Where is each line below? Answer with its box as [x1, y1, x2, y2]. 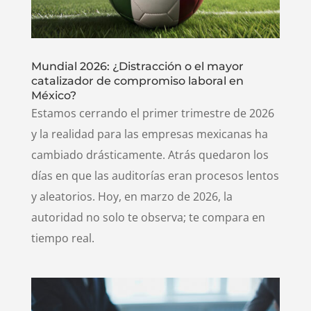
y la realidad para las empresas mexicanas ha [31, 126, 268, 142]
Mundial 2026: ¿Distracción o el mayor [31, 60, 244, 74]
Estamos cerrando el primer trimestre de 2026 [31, 106, 274, 121]
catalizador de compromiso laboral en [31, 74, 244, 88]
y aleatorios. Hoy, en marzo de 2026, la [31, 189, 233, 205]
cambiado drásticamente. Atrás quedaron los [31, 147, 269, 163]
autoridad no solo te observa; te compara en [31, 210, 265, 226]
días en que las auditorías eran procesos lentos [31, 168, 279, 184]
